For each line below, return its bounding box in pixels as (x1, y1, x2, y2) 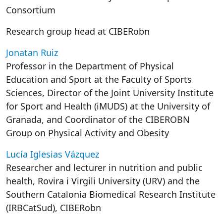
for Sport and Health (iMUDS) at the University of (6, 100, 210, 112)
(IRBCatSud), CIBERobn (6, 202, 101, 214)
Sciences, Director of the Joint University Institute (6, 87, 214, 99)
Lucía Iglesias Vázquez (6, 148, 99, 160)
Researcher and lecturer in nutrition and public (6, 162, 203, 173)
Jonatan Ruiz (6, 47, 58, 58)
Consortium (6, 4, 55, 16)
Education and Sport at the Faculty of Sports (6, 73, 192, 85)
